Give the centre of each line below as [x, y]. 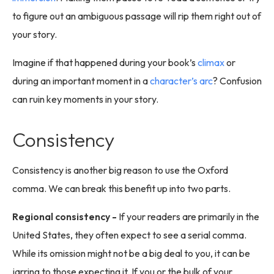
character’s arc [181, 81]
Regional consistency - [65, 217]
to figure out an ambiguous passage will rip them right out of [137, 16]
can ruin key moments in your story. [85, 99]
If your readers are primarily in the [189, 217]
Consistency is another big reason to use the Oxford [120, 170]
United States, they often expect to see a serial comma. [129, 235]
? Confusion [237, 81]
